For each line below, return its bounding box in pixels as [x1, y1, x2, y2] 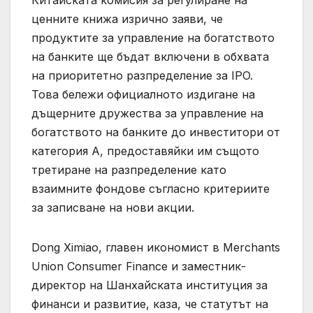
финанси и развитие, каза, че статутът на [31, 296, 268, 311]
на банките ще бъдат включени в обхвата [31, 49, 269, 64]
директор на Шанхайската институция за [31, 277, 268, 292]
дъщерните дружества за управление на [31, 105, 263, 120]
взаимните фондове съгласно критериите [31, 181, 270, 196]
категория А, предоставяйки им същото [31, 143, 259, 158]
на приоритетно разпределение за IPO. [31, 68, 253, 82]
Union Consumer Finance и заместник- [31, 259, 246, 273]
